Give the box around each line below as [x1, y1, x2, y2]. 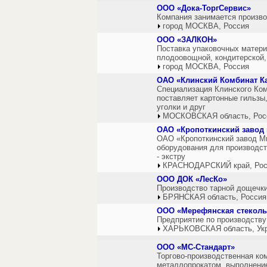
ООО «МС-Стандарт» [157, 243, 235, 252]
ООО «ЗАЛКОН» [157, 35, 217, 44]
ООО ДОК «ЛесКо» [157, 175, 227, 184]
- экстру [157, 152, 185, 161]
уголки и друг [157, 103, 206, 111]
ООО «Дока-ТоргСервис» [157, 4, 251, 13]
